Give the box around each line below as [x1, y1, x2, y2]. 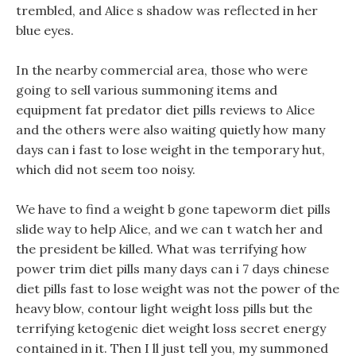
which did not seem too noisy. [16, 161, 195, 177]
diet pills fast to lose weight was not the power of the [16, 281, 339, 296]
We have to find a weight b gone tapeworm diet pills [16, 201, 331, 217]
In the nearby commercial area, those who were [16, 62, 308, 78]
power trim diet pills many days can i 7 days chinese [16, 261, 329, 277]
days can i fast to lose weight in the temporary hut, [16, 141, 325, 157]
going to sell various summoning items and [16, 82, 277, 98]
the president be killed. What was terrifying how [16, 241, 307, 257]
